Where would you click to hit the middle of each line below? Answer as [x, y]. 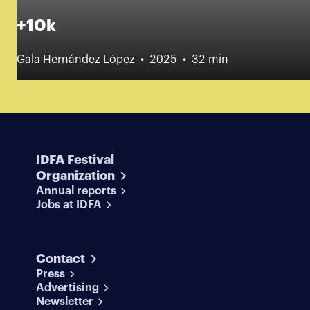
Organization [75, 176]
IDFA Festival [75, 160]
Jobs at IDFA [69, 205]
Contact [60, 259]
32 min [210, 60]
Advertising [67, 288]
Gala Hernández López [76, 60]
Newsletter [64, 302]
